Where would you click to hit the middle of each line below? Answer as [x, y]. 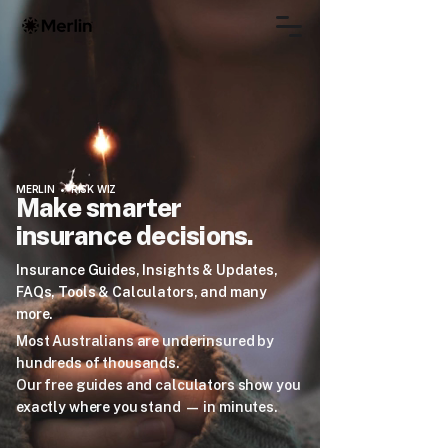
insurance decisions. [135, 235]
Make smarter [99, 207]
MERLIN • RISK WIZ [66, 189]
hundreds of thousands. [98, 363]
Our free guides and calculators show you [158, 385]
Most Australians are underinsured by [145, 341]
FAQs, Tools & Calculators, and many [142, 292]
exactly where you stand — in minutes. [147, 407]
